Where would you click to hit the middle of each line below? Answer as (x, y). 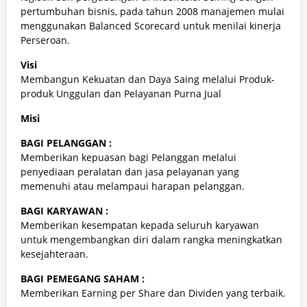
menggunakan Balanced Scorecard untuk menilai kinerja (151, 25)
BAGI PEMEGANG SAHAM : (83, 278)
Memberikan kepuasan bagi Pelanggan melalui (128, 157)
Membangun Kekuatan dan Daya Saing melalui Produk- (148, 79)
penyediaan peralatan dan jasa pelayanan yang (130, 171)
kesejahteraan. (54, 254)
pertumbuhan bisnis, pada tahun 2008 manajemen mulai (152, 11)
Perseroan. (45, 40)
